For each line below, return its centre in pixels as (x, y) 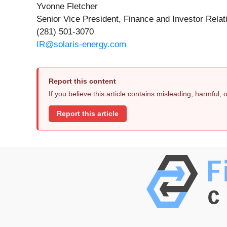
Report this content (82, 81)
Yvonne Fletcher (67, 7)
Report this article (88, 113)
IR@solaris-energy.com (81, 45)
